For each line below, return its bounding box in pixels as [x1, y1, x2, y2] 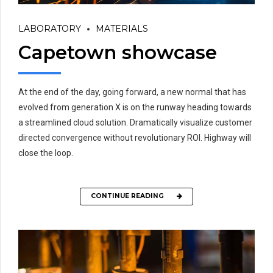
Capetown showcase [18, 40, 217, 64]
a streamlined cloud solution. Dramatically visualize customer [18, 117, 252, 127]
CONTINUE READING [91, 192, 164, 200]
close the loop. [18, 147, 73, 158]
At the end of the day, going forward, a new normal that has [18, 87, 246, 97]
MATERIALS [96, 23, 148, 35]
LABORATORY [18, 23, 81, 35]
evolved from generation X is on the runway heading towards [18, 102, 252, 112]
